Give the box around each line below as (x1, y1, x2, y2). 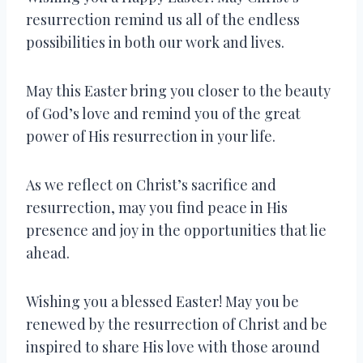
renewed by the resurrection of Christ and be (26, 314, 327, 334)
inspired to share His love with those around (26, 336, 320, 357)
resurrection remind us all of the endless (26, 9, 300, 29)
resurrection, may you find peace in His (26, 197, 288, 217)
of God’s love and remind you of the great (26, 103, 301, 123)
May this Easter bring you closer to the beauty (26, 80, 331, 100)
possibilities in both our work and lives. (26, 32, 284, 52)
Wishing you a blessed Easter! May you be (26, 291, 299, 311)
